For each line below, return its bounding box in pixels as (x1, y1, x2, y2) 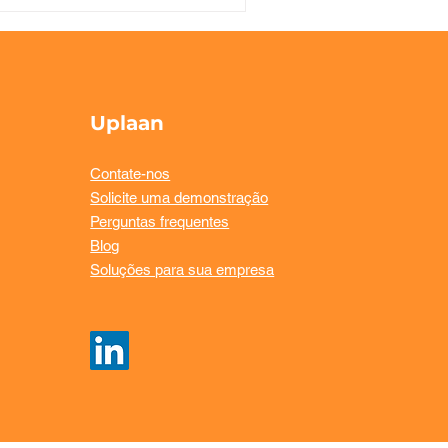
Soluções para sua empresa (90, 260, 275, 278)
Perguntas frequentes (90, 212, 230, 230)
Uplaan (90, 110, 165, 135)
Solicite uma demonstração (90, 188, 269, 206)
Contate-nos (90, 164, 171, 182)
